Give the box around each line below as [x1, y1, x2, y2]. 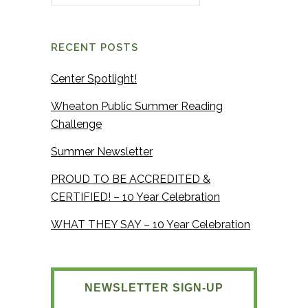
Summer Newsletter [51, 145, 153, 159]
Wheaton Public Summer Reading [51, 100, 223, 113]
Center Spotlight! [51, 72, 137, 86]
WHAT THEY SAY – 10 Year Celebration [51, 218, 250, 232]
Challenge [51, 118, 102, 131]
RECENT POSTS [51, 41, 138, 54]
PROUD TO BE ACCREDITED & [51, 173, 210, 186]
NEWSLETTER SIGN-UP [85, 282, 223, 294]
